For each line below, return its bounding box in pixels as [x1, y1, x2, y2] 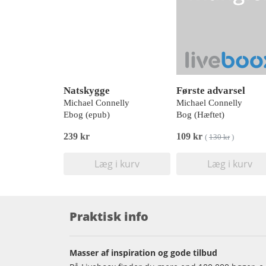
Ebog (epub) [64, 110, 110, 120]
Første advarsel [176, 85, 245, 97]
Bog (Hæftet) [176, 110, 224, 120]
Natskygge [64, 85, 110, 97]
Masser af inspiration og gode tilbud [69, 247, 217, 259]
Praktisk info [69, 208, 148, 225]
